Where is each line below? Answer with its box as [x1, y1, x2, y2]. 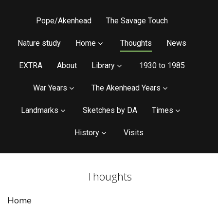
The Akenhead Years [91, 83, 161, 92]
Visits [124, 128, 144, 137]
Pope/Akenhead [36, 16, 91, 25]
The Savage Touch [106, 16, 168, 25]
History [74, 128, 99, 137]
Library [91, 61, 115, 70]
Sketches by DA [82, 106, 137, 115]
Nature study [17, 38, 61, 48]
